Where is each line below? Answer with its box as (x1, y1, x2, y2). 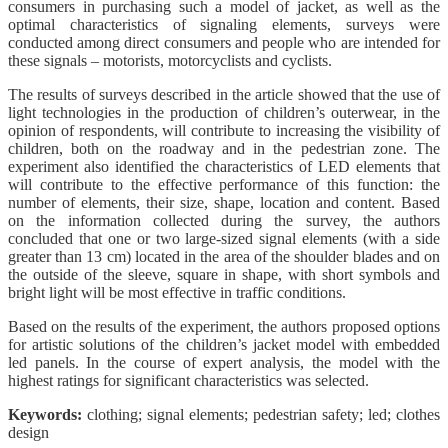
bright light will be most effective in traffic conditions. (8, 283, 346, 301)
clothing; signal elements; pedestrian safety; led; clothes (82, 405, 440, 423)
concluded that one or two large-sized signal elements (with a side (8, 229, 440, 247)
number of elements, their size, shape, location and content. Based (8, 193, 440, 211)
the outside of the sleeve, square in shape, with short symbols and (8, 265, 440, 283)
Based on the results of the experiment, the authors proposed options (8, 317, 440, 335)
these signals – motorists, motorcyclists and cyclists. (8, 51, 332, 69)
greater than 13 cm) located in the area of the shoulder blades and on (8, 247, 440, 265)
